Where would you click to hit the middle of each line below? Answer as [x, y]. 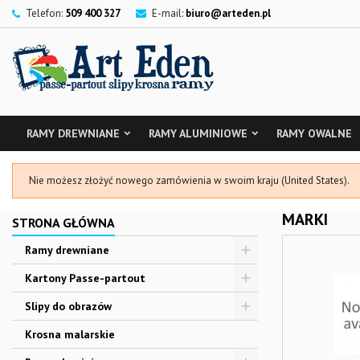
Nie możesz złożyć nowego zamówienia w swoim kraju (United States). [189, 180]
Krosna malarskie [70, 334]
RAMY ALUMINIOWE [198, 133]
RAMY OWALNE [314, 133]
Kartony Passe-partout [85, 278]
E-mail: [168, 13]
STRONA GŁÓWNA [63, 223]
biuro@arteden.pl [228, 13]
